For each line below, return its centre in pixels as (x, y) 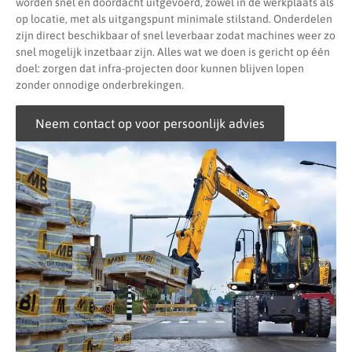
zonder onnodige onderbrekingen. (100, 85)
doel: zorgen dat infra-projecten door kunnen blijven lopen (160, 69)
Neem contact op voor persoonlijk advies (150, 123)
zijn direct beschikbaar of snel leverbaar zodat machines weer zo (176, 36)
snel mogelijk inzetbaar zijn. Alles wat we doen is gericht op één (173, 52)
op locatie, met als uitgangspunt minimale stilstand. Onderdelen (174, 19)
